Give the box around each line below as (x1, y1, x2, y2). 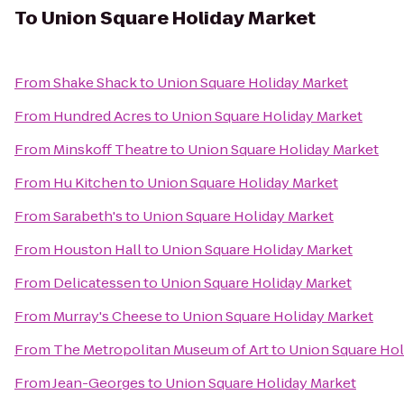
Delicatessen (53, 273, 141, 292)
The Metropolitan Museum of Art (53, 340, 269, 359)
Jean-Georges (52, 373, 145, 392)
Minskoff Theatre (53, 140, 168, 159)
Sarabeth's (53, 207, 123, 225)
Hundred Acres (53, 106, 151, 125)
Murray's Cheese (53, 307, 162, 326)
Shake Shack (53, 73, 137, 92)
